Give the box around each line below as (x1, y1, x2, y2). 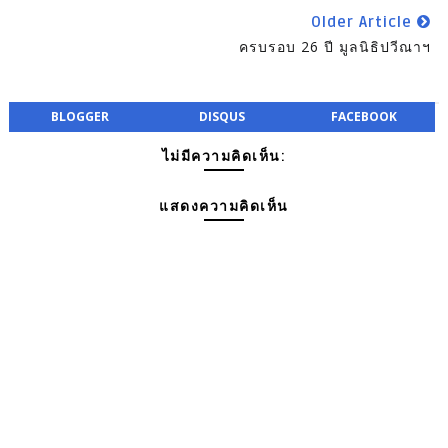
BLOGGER (50, 108, 109, 126)
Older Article (311, 13, 418, 32)
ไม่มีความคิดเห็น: (161, 148, 287, 166)
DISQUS (198, 108, 245, 126)
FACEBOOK (330, 108, 397, 126)
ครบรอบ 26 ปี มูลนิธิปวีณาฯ (239, 37, 432, 57)
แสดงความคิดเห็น (159, 198, 289, 216)
